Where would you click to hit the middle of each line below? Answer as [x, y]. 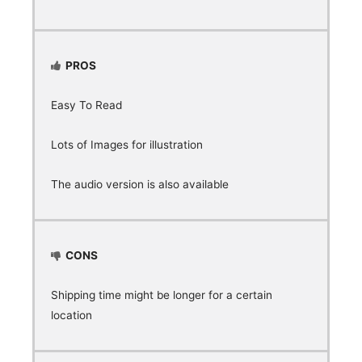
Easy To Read [88, 105]
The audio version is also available [140, 185]
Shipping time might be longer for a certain [162, 295]
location [72, 316]
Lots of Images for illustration [128, 145]
